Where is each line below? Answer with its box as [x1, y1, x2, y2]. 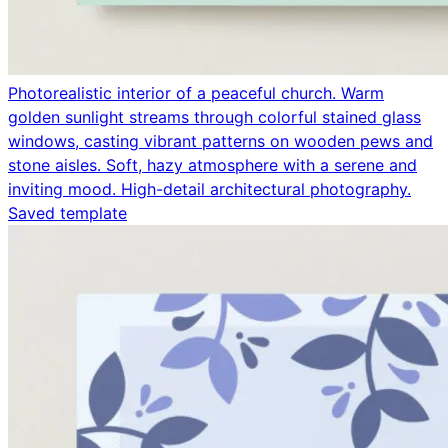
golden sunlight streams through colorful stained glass [8, 106, 421, 127]
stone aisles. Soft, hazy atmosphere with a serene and [8, 154, 417, 175]
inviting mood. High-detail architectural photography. [8, 178, 411, 199]
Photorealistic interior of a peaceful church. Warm [8, 82, 384, 103]
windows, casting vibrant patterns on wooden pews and [8, 130, 433, 151]
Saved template [8, 202, 127, 223]
